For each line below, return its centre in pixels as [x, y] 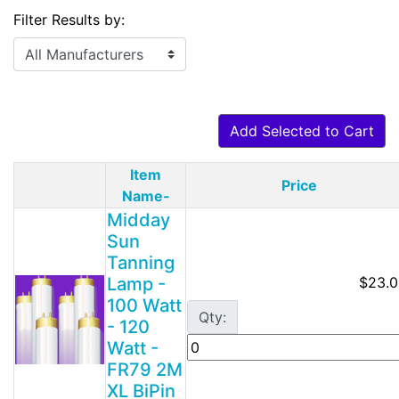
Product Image [110, 195]
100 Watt [144, 305]
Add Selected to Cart [302, 130]
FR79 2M [145, 369]
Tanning [141, 262]
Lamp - [136, 284]
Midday [138, 220]
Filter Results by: [69, 19]
